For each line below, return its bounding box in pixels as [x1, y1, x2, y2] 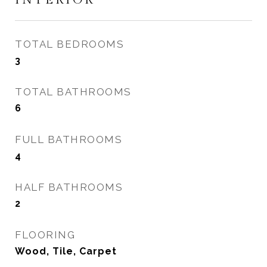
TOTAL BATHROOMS [15, 86, 132, 98]
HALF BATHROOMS [15, 181, 123, 193]
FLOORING [15, 229, 75, 241]
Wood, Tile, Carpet [15, 246, 117, 257]
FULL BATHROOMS [15, 133, 122, 145]
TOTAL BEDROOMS [15, 38, 124, 50]
